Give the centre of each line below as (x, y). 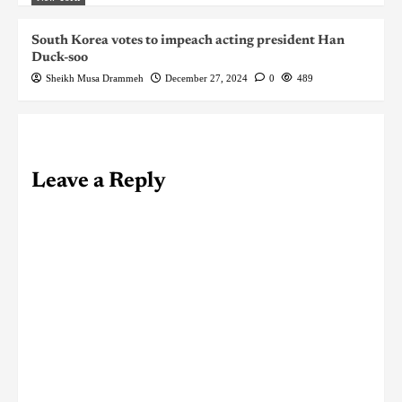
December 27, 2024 (206, 78)
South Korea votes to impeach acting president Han (188, 40)
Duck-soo (60, 57)
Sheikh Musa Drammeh (95, 78)
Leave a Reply (99, 181)
